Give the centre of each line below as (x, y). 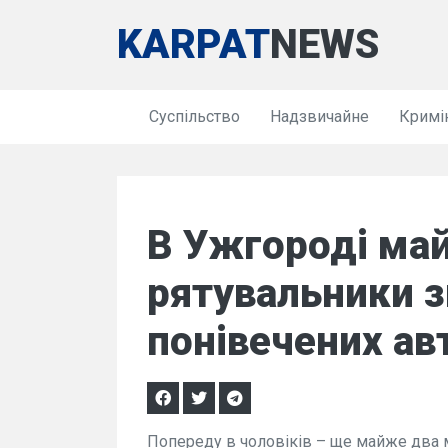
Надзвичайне (319, 116)
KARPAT (193, 44)
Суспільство (194, 116)
